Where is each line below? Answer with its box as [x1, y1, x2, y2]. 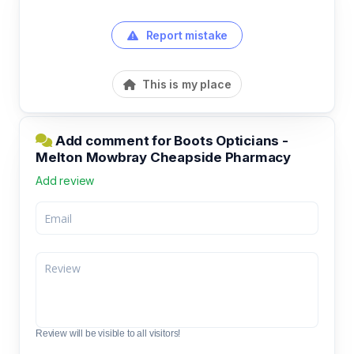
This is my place [139, 77, 232, 91]
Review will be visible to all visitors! [36, 328, 181, 339]
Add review [36, 174, 95, 187]
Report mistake [142, 28, 228, 42]
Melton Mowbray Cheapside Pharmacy [36, 149, 291, 165]
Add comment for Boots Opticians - [52, 133, 288, 149]
